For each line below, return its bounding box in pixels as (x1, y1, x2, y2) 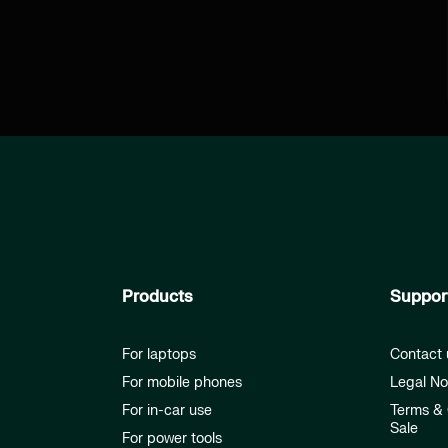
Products (122, 287, 193, 308)
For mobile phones (122, 374, 242, 392)
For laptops (122, 346, 196, 364)
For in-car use (122, 402, 212, 420)
